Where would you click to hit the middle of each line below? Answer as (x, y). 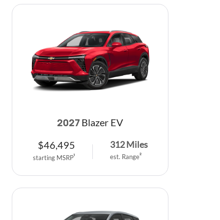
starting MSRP (53, 157)
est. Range (124, 157)
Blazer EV (102, 122)
